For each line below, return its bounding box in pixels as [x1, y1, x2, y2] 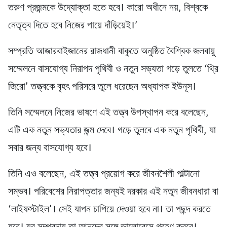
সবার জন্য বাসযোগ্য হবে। [8, 139, 92, 158]
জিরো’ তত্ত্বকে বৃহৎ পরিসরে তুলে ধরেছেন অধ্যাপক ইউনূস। [8, 78, 196, 97]
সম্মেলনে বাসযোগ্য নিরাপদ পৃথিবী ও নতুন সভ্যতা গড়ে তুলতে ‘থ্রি [8, 60, 218, 79]
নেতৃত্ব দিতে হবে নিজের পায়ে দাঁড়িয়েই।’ [8, 17, 140, 35]
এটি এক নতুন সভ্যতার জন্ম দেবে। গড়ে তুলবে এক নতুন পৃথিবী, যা [8, 122, 216, 140]
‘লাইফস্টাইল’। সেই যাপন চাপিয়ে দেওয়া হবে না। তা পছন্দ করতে [8, 201, 211, 219]
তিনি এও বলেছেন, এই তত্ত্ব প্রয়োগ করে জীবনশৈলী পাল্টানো [8, 165, 200, 184]
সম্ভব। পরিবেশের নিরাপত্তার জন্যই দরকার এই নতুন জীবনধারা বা [8, 183, 218, 202]
